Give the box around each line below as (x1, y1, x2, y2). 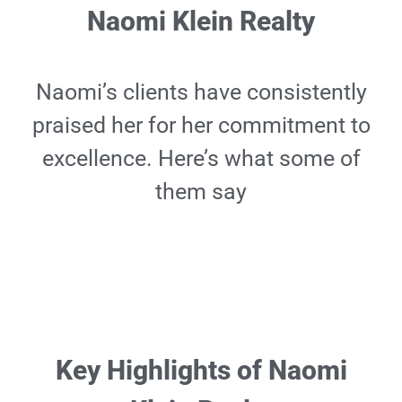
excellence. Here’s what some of (41, 145, 361, 171)
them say (155, 179, 247, 205)
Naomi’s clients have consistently (35, 79, 367, 105)
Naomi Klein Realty (87, 5, 315, 37)
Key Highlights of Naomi (55, 354, 347, 386)
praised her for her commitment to (31, 112, 371, 138)
